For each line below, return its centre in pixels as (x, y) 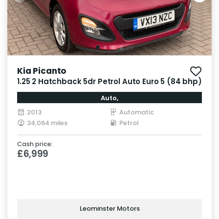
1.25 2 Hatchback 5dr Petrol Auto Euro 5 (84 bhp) (109, 81)
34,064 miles (47, 123)
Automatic (137, 112)
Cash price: (35, 144)
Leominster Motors (109, 209)
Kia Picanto (42, 71)
